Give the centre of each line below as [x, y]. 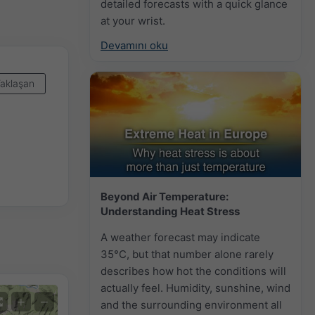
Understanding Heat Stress [170, 211]
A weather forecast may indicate [180, 237]
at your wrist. [133, 20]
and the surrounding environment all [191, 304]
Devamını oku [134, 45]
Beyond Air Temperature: [165, 196]
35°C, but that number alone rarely [187, 254]
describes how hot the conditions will [193, 271]
